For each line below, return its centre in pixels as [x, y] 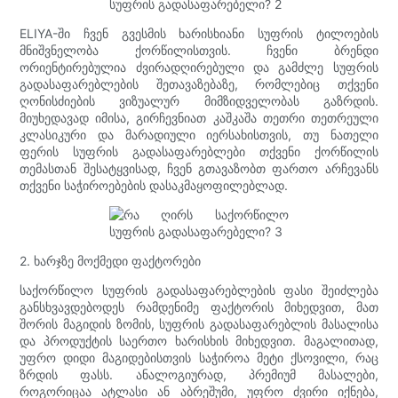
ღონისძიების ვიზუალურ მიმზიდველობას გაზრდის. [199, 100]
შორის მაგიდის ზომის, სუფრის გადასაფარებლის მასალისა [199, 323]
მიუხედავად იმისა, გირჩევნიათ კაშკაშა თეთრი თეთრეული [199, 117]
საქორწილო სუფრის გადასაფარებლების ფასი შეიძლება [199, 290]
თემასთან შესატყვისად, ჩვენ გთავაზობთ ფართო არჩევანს [199, 168]
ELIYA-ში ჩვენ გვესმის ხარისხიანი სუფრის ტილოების [199, 33]
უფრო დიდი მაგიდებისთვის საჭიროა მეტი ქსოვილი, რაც [199, 357]
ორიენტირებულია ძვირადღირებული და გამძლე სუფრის [199, 67]
